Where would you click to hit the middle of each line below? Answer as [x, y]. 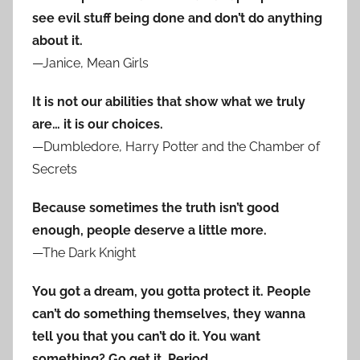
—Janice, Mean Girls [90, 63]
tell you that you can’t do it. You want [146, 337]
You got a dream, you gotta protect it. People [172, 292]
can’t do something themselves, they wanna [169, 314]
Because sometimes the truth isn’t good [155, 208]
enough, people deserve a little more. [149, 231]
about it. [57, 41]
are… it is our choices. [98, 125]
